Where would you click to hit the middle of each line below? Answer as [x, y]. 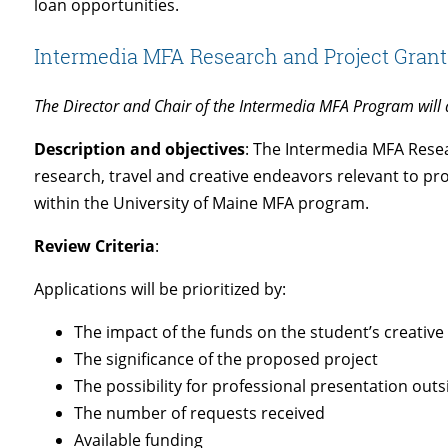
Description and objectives [140, 148]
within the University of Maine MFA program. [202, 202]
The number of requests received [200, 412]
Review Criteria [95, 245]
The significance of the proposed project [226, 358]
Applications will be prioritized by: [160, 288]
